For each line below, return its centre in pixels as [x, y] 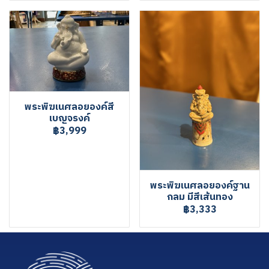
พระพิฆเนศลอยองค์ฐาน [200, 186]
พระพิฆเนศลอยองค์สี [69, 107]
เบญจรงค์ [69, 119]
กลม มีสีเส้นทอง [200, 197]
